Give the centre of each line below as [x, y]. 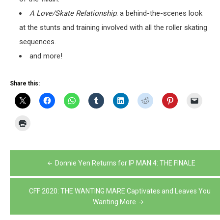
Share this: [25, 84]
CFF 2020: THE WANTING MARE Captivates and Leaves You [120, 191]
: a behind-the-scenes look [159, 14]
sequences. [37, 42]
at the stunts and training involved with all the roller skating [113, 28]
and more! [46, 56]
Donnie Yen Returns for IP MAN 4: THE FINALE [125, 163]
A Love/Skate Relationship [73, 14]
